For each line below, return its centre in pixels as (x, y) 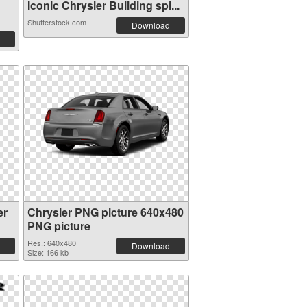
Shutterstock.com (57, 22)
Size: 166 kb (48, 252)
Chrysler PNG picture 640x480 (105, 212)
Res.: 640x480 (51, 243)
